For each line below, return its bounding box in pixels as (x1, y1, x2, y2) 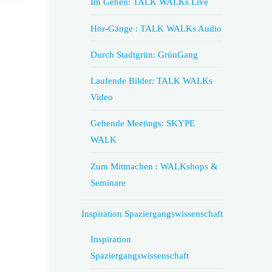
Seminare (90, 177, 126, 188)
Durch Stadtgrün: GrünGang (90, 49, 198, 59)
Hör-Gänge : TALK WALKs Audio (90, 22, 222, 33)
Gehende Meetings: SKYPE (90, 118, 195, 129)
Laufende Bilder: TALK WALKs (90, 75, 212, 86)
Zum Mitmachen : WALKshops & (90, 160, 218, 171)
